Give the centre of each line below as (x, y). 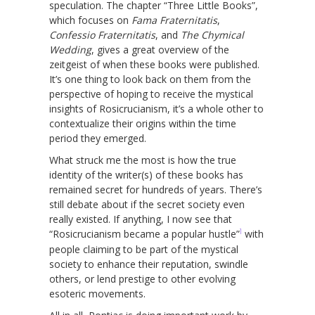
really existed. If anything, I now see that (141, 219)
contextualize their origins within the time (143, 123)
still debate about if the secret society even (147, 204)
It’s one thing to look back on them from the (150, 79)
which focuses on (90, 20)
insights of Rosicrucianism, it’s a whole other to (156, 108)
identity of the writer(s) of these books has (146, 174)
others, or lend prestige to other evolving (142, 278)
